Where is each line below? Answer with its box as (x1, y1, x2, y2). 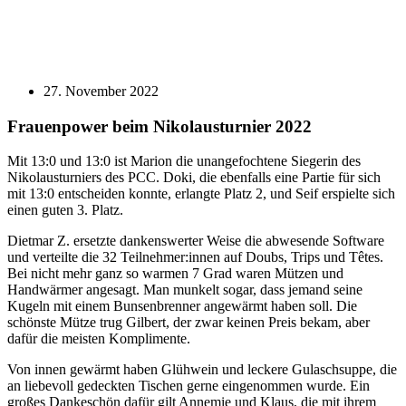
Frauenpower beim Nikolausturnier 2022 (7, 116, 312, 136)
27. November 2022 (43, 83, 159, 99)
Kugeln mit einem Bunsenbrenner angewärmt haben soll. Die (7, 298, 357, 314)
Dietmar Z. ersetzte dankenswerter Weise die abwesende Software (7, 233, 384, 249)
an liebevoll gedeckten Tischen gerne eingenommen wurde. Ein (7, 378, 370, 394)
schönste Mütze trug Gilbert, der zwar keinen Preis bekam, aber (7, 314, 370, 331)
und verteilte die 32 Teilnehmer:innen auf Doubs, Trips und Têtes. (7, 249, 383, 266)
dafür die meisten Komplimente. (7, 331, 190, 347)
